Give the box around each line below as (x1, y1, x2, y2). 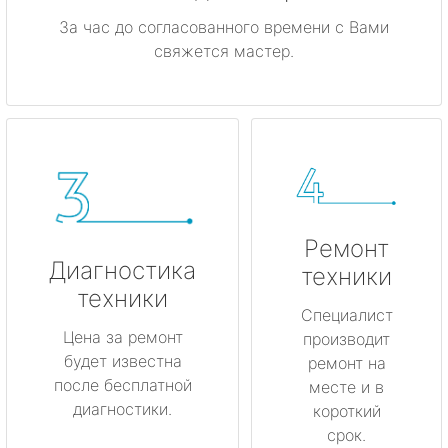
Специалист (300, 305, 393, 326)
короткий (312, 401, 381, 422)
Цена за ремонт (62, 326, 183, 347)
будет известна (63, 350, 182, 371)
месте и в (309, 377, 384, 398)
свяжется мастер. (154, 41, 294, 62)
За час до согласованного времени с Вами (59, 17, 389, 38)
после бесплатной (53, 374, 192, 395)
